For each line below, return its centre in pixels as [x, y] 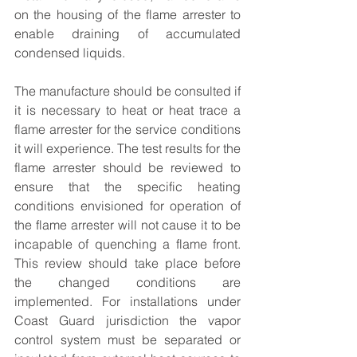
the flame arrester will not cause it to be [127, 225]
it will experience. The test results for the [127, 148]
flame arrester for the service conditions [127, 129]
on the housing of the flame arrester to [127, 14]
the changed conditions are [127, 282]
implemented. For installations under [127, 301]
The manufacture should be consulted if [127, 91]
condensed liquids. [70, 53]
